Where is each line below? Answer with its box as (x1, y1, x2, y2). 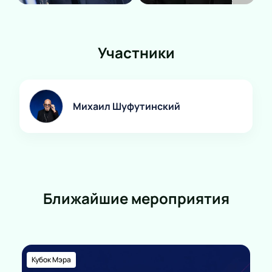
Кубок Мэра (32, 254, 71, 265)
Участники (97, 42, 175, 63)
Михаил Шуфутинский (73, 100, 180, 114)
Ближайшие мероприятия (42, 188, 229, 209)
